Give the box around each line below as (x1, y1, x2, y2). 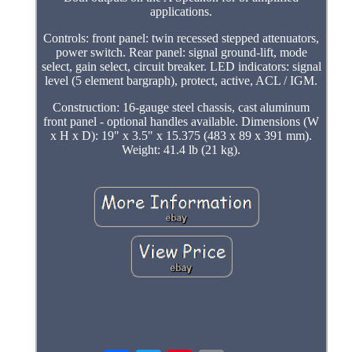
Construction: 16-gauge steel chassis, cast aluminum (53, 101, 310, 115)
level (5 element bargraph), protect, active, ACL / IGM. (45, 74, 318, 88)
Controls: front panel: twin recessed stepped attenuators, (43, 31, 320, 46)
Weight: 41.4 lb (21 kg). (122, 143, 241, 157)
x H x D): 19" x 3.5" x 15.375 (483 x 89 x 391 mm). (50, 129, 313, 143)
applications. (150, 5, 213, 19)
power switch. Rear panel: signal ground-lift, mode (55, 46, 307, 60)
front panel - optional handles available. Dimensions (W (43, 115, 320, 129)
